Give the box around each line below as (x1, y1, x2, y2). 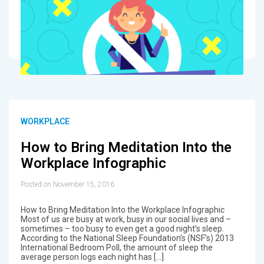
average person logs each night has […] (20, 252, 164, 262)
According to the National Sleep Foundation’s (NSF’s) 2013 (20, 233, 234, 243)
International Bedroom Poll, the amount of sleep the (20, 242, 213, 252)
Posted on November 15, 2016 (20, 180, 114, 189)
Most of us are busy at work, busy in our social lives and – (20, 214, 231, 224)
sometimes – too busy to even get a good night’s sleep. (20, 223, 224, 233)
